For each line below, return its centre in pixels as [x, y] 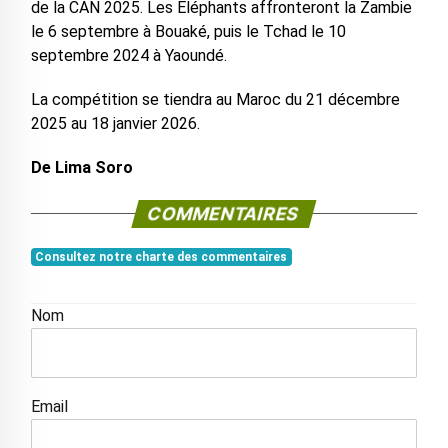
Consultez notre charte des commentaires [161, 257]
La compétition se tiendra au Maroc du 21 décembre [215, 100]
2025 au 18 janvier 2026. [115, 124]
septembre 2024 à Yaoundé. [128, 56]
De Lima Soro [81, 168]
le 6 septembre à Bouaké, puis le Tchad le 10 [188, 32]
